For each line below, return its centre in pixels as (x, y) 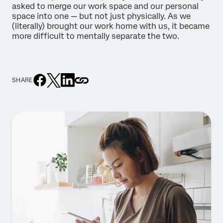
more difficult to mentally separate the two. (96, 36)
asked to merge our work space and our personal (105, 6)
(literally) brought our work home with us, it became (111, 26)
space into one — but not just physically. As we (101, 16)
